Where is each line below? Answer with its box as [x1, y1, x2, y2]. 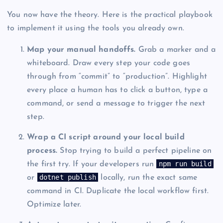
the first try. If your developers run [27, 160, 157, 169]
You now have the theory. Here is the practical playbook [7, 11, 213, 19]
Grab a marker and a [135, 46, 216, 54]
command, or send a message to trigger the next [27, 100, 206, 108]
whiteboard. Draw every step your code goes [27, 59, 190, 68]
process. [27, 147, 58, 155]
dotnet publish [39, 173, 96, 182]
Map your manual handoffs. [27, 46, 136, 54]
